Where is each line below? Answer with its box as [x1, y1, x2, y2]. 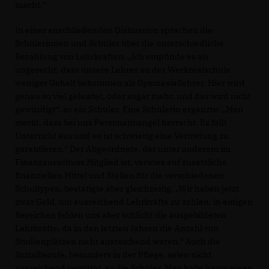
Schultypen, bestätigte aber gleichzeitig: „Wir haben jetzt [15, 183, 239, 194]
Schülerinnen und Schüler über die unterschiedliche [15, 37, 224, 49]
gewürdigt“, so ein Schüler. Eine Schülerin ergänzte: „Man [15, 103, 243, 115]
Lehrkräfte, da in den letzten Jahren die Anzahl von [15, 222, 219, 234]
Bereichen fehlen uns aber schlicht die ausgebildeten [15, 209, 226, 220]
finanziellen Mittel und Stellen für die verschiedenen [15, 169, 224, 181]
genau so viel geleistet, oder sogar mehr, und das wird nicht [15, 90, 251, 101]
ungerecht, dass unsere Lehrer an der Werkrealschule [15, 64, 231, 75]
